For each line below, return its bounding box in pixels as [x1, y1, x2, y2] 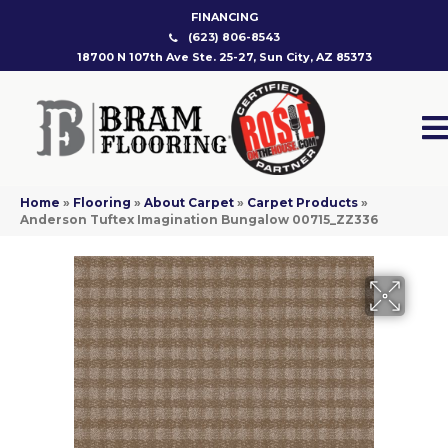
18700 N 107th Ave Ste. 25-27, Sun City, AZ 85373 [76, 50, 372, 64]
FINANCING [190, 10, 258, 24]
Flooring [73, 195, 131, 211]
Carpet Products [247, 195, 358, 211]
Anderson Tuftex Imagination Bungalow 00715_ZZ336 [20, 212, 378, 228]
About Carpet [144, 195, 234, 211]
